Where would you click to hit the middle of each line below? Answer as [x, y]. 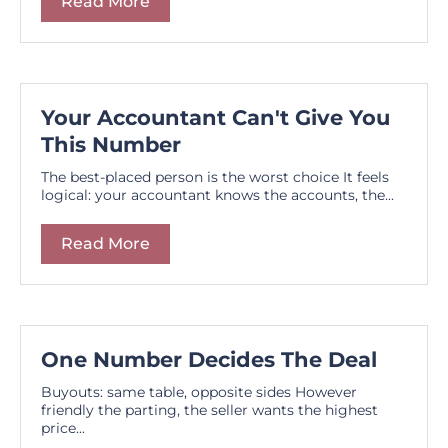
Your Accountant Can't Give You [215, 117]
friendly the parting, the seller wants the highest [209, 409]
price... [63, 427]
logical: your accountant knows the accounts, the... [217, 194]
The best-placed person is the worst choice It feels [215, 176]
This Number [111, 144]
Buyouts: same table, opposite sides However [199, 391]
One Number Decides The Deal [209, 359]
